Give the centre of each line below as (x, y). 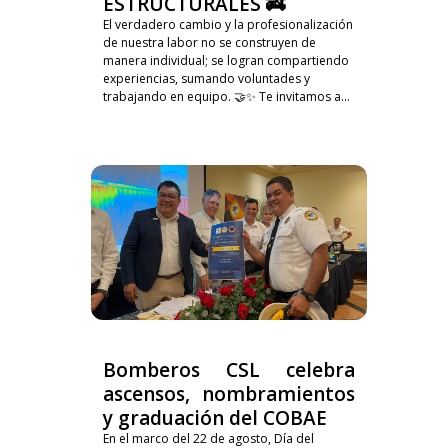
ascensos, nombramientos (229, 394)
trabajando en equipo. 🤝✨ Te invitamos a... (226, 96)
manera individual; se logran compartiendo (225, 60)
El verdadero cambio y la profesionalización (227, 24)
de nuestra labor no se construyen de (209, 42)
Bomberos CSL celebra (229, 370)
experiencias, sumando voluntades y (206, 78)
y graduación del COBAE (214, 418)
